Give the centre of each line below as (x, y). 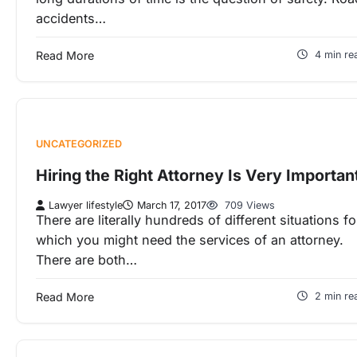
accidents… (71, 19)
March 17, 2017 (172, 206)
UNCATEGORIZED (79, 144)
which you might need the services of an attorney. (190, 240)
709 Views (248, 206)
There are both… (86, 260)
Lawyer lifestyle (86, 206)
